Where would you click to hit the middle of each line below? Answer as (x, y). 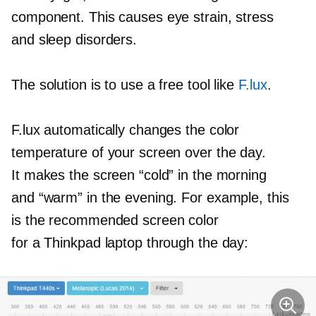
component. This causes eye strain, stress (142, 17)
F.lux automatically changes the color (126, 129)
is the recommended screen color (115, 220)
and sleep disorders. (74, 39)
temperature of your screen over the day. (139, 152)
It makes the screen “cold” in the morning (139, 175)
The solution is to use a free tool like (125, 84)
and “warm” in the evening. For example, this (150, 197)
